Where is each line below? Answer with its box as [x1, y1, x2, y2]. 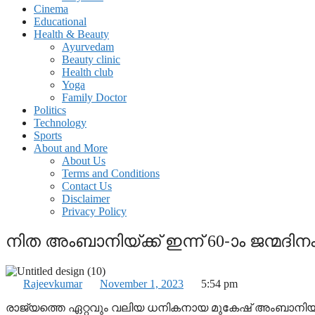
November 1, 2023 [100, 277, 184, 290]
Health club [62, 66, 113, 78]
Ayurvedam [62, 41, 114, 53]
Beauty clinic [62, 53, 120, 65]
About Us [62, 155, 105, 167]
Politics [34, 104, 66, 116]
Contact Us [62, 180, 112, 192]
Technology [34, 117, 86, 129]
